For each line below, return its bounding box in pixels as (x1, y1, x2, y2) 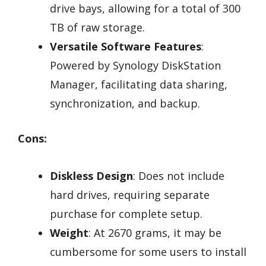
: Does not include (133, 168, 224, 183)
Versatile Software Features (50, 39, 201, 54)
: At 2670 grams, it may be (88, 225, 221, 240)
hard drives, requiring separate (50, 187, 210, 202)
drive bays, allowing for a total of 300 (50, 1, 240, 16)
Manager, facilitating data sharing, (50, 77, 227, 92)
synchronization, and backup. (50, 96, 200, 111)
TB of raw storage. (50, 20, 145, 35)
